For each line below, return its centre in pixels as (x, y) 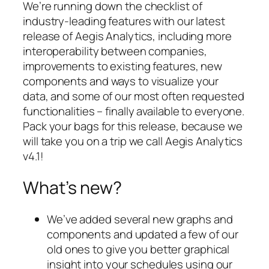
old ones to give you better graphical (138, 249)
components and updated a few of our (143, 234)
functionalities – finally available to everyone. (134, 111)
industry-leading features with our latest (124, 21)
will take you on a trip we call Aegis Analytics (133, 141)
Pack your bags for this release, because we (133, 126)
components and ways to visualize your (121, 81)
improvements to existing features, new (123, 66)
